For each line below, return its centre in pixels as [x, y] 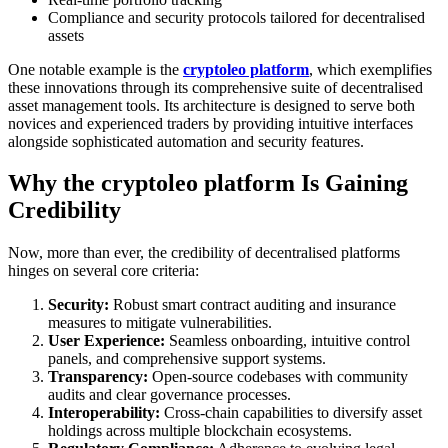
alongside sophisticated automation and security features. [186, 141]
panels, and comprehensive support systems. [187, 359]
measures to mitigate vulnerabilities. [160, 323]
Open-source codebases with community [278, 377]
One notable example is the [95, 69]
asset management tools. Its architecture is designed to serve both [211, 105]
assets [66, 35]
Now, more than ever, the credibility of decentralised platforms [204, 253]
